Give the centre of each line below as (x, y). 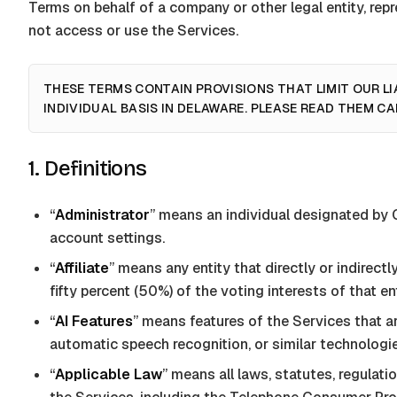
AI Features (94, 321)
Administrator (102, 215)
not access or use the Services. (133, 31)
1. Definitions (88, 168)
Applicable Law (109, 374)
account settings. (107, 238)
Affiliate (82, 268)
